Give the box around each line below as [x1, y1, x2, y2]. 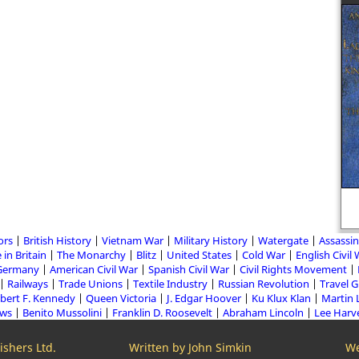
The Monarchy [57, 248, 126, 262]
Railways [7, 276, 48, 291]
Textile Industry [133, 276, 208, 291]
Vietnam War [101, 233, 163, 248]
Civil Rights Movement [239, 262, 347, 276]
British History [22, 233, 91, 248]
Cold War [242, 248, 285, 262]
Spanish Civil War [147, 262, 229, 276]
